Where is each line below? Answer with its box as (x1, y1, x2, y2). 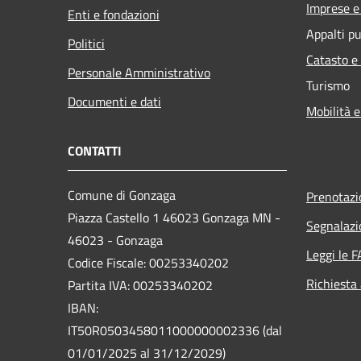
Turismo (306, 75, 350, 95)
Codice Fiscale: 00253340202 (68, 252, 229, 272)
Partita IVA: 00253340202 (68, 275, 213, 295)
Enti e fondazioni (68, 4, 160, 24)
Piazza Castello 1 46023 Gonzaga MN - (68, 207, 280, 227)
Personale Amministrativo (68, 62, 210, 82)
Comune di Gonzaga (68, 185, 176, 205)
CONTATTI (68, 140, 122, 160)
